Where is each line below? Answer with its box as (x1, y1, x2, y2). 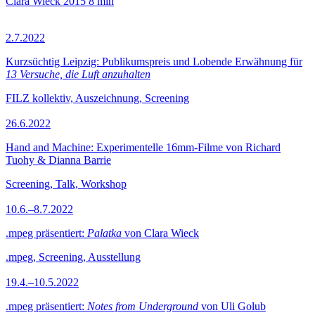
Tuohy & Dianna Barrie (6, 154, 111, 166)
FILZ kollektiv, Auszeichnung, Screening (6, 92, 189, 104)
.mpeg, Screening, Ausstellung (6, 251, 141, 263)
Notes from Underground (87, 300, 198, 312)
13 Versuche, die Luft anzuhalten (6, 68, 150, 80)
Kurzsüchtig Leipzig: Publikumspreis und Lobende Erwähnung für (6, 56, 302, 67)
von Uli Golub (198, 300, 266, 312)
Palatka (87, 227, 122, 239)
